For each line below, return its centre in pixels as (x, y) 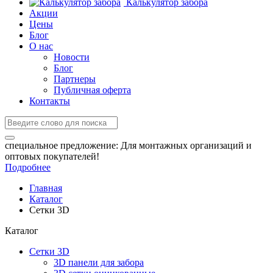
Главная (46, 188)
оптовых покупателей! (52, 156)
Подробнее (28, 167)
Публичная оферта (92, 90)
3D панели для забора (99, 262)
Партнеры (75, 79)
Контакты (50, 101)
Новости (72, 57)
